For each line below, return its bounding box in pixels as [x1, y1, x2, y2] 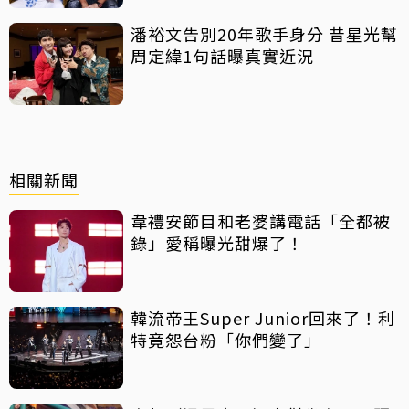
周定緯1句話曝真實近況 [131, 43, 314, 68]
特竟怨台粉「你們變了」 [131, 327, 321, 351]
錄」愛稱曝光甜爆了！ [131, 230, 304, 255]
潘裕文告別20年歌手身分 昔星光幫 [131, 21, 398, 46]
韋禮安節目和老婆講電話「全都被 [131, 208, 391, 233]
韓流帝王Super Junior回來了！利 [131, 305, 395, 330]
